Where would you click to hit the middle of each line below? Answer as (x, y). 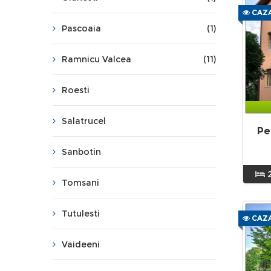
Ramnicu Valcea (96, 59)
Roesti (76, 90)
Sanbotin (81, 152)
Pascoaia (81, 28)
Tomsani (80, 183)
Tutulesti (81, 214)
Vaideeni (81, 244)
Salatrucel (84, 121)
